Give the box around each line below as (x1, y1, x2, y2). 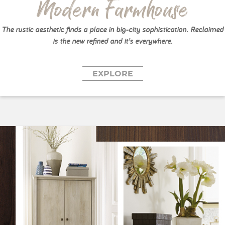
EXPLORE (92, 69, 133, 78)
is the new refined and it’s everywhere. (52, 35, 173, 46)
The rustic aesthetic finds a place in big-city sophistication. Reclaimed (2, 24, 223, 35)
